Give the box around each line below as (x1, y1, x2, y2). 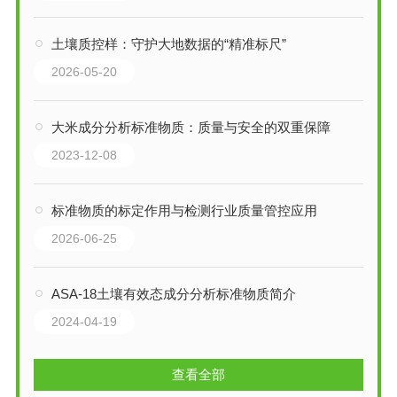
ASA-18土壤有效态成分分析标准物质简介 (51, 285, 296, 301)
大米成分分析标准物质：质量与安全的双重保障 (51, 119, 331, 135)
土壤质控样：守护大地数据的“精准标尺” (51, 35, 286, 51)
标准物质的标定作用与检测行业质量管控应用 (51, 202, 317, 218)
